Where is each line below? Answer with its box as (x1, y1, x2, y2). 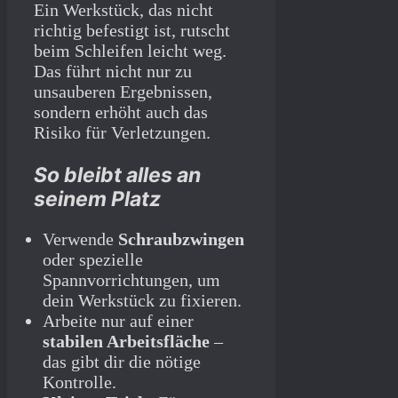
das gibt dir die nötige (43, 352, 201, 372)
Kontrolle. (43, 372, 116, 393)
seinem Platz (34, 187, 161, 212)
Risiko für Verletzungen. (34, 123, 211, 143)
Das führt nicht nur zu (34, 61, 192, 82)
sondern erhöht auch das (34, 102, 208, 123)
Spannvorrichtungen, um (43, 270, 220, 291)
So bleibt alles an (34, 163, 201, 188)
